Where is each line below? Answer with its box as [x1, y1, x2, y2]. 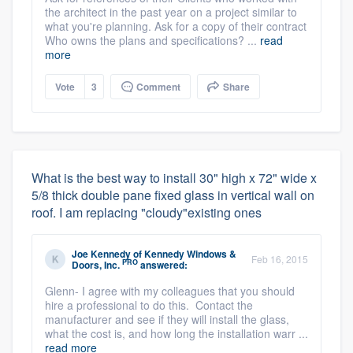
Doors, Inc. [72, 257, 120, 272]
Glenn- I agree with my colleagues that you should [45, 282, 295, 299]
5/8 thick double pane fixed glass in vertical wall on [32, 185, 314, 204]
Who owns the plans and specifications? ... [45, 32, 260, 48]
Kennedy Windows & [144, 246, 236, 261]
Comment [134, 79, 180, 94]
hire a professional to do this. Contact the [45, 296, 253, 313]
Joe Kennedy [72, 246, 131, 261]
